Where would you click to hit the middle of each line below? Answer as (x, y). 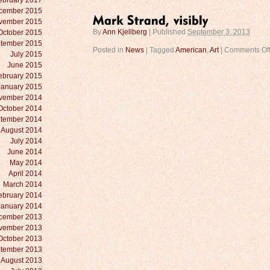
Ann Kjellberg (125, 32)
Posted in (109, 50)
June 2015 (25, 65)
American (191, 50)
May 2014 (26, 163)
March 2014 (23, 184)
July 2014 (26, 141)
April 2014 (25, 174)
